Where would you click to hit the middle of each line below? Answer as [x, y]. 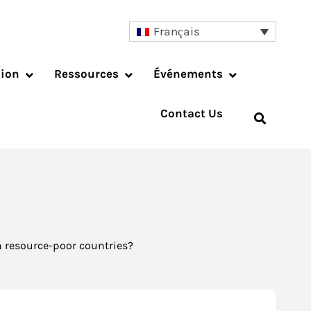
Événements [188, 74]
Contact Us [192, 114]
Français [177, 32]
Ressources [86, 74]
